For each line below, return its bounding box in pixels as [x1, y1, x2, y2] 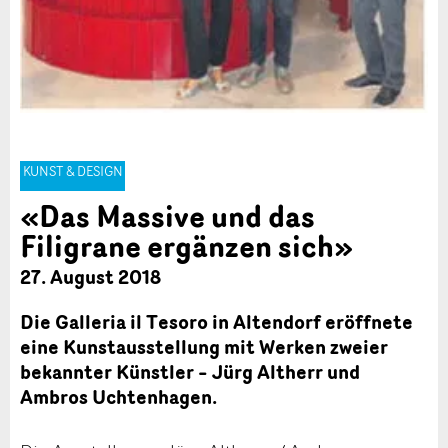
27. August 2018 [20, 263, 161, 292]
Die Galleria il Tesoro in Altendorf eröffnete [20, 308, 413, 337]
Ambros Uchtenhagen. [20, 383, 217, 412]
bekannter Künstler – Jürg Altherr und [20, 358, 360, 387]
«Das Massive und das [20, 193, 315, 238]
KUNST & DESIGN [22, 162, 123, 181]
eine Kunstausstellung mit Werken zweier [20, 333, 388, 362]
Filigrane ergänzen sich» [20, 223, 354, 268]
